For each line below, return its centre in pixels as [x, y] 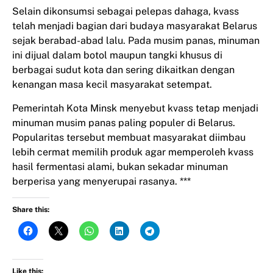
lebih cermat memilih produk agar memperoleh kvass [133, 152]
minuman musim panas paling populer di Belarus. [124, 122]
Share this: [31, 209]
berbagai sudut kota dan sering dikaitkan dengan [123, 70]
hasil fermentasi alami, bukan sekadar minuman [120, 166]
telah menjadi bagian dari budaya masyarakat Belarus [135, 26]
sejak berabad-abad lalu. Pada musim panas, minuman [136, 41]
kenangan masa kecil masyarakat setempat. [112, 85]
